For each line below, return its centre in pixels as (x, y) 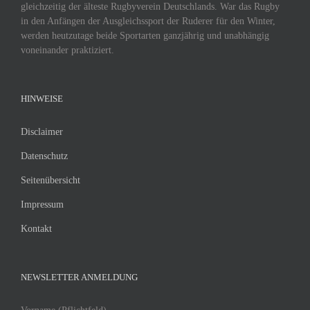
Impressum (42, 204)
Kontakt (36, 228)
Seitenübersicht (51, 180)
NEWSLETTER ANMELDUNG (79, 277)
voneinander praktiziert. (67, 50)
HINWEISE (42, 98)
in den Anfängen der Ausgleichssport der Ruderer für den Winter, (148, 21)
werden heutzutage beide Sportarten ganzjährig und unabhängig (145, 35)
